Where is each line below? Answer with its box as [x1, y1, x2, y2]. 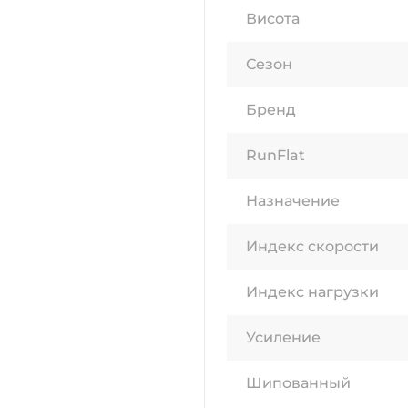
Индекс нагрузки [246, 283, 379, 301]
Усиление [246, 329, 321, 347]
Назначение [246, 192, 340, 210]
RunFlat [246, 147, 305, 165]
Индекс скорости [246, 238, 379, 256]
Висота [246, 10, 300, 28]
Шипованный [246, 374, 351, 393]
